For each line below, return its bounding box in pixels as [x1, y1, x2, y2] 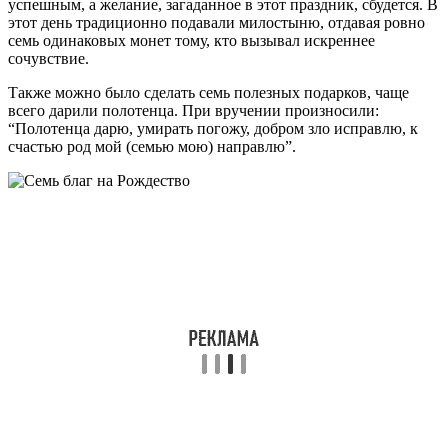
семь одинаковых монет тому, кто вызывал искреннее [8, 31, 375, 49]
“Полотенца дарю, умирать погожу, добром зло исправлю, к [8, 119, 418, 137]
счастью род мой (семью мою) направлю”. [8, 137, 296, 155]
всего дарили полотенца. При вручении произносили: [8, 101, 379, 119]
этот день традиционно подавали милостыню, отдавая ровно [8, 13, 425, 31]
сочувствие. [8, 49, 89, 67]
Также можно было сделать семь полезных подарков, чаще [8, 83, 409, 101]
